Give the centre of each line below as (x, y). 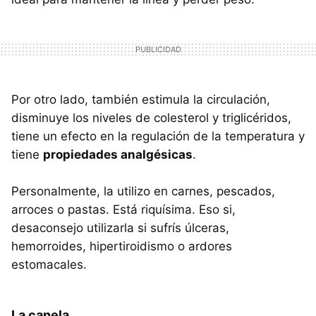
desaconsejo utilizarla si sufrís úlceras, (120, 227)
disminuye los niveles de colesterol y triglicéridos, (151, 117)
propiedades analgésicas (118, 154)
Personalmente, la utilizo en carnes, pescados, (143, 191)
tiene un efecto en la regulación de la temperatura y (158, 136)
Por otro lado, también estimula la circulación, (141, 99)
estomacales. (49, 264)
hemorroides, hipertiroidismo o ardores (122, 246)
